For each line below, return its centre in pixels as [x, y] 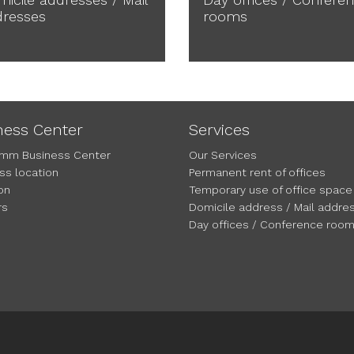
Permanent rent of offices [257, 172]
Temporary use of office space [271, 190]
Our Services [223, 155]
